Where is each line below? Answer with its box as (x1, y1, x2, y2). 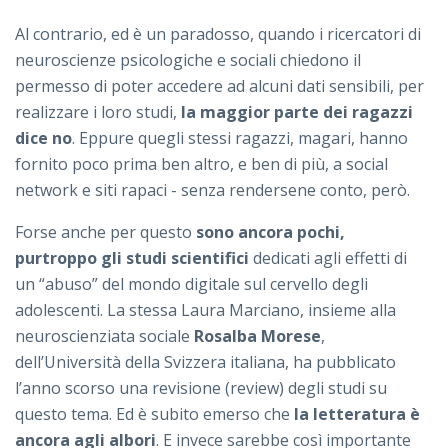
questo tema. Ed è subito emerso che (15, 403, 294, 426)
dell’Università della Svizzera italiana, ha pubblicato (15, 351, 396, 374)
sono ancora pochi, (196, 221, 345, 244)
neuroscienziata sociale (15, 325, 194, 348)
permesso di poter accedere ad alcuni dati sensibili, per (15, 75, 424, 98)
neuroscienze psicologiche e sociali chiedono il (15, 49, 361, 72)
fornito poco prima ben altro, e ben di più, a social (15, 153, 388, 176)
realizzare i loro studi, (15, 101, 181, 124)
